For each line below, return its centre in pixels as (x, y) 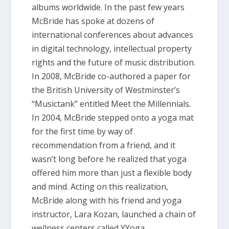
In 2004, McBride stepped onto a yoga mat (113, 118)
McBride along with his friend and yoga (107, 201)
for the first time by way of (83, 132)
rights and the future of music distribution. (114, 63)
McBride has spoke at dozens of (93, 21)
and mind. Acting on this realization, (100, 187)
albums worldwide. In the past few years (108, 7)
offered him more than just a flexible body (112, 173)
